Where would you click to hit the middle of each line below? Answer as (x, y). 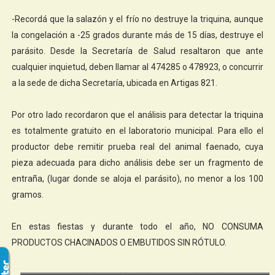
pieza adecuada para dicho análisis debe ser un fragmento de (137, 162)
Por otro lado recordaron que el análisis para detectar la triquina (137, 114)
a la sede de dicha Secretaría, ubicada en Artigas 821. (114, 83)
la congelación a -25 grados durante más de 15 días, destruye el (137, 35)
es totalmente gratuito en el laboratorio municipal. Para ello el (137, 130)
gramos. (27, 194)
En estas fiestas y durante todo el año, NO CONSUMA (137, 226)
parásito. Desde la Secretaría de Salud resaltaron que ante (137, 51)
